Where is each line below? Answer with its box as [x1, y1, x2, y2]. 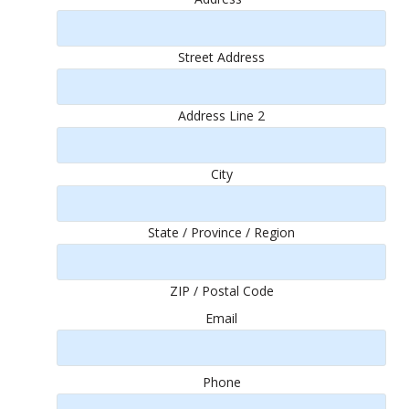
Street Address [178, 48, 265, 66]
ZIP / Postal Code [169, 282, 274, 299]
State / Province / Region [148, 224, 295, 241]
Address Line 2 [178, 107, 265, 124]
